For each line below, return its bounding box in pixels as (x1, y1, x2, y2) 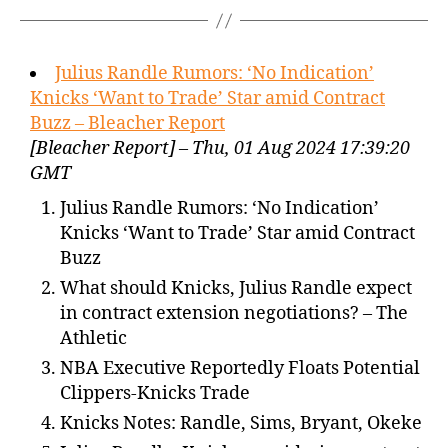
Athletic (60, 327, 127, 350)
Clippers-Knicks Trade (60, 382, 250, 405)
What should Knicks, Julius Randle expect (60, 277, 412, 300)
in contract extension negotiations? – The (60, 302, 408, 325)
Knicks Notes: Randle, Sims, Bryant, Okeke (60, 412, 422, 435)
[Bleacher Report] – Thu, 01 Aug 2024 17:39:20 (30, 137, 410, 160)
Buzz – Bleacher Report (30, 112, 225, 135)
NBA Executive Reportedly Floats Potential (60, 357, 420, 380)
